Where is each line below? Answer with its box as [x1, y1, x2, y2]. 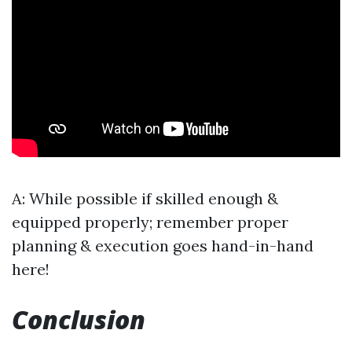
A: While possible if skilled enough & [12, 188, 278, 208]
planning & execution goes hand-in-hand [12, 235, 313, 255]
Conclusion [12, 302, 145, 336]
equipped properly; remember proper [12, 211, 288, 232]
